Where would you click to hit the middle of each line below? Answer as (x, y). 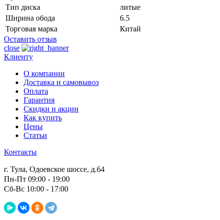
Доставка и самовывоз (61, 82)
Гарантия (39, 100)
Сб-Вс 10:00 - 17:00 (36, 189)
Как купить (43, 117)
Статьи (35, 135)
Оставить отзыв (30, 39)
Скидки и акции (51, 109)
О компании (44, 73)
